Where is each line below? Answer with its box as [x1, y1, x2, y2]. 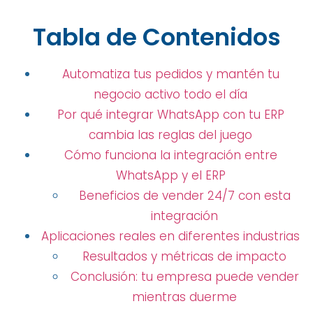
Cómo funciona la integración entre [64, 147, 277, 164]
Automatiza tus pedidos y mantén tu [61, 66, 279, 83]
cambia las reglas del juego [89, 126, 252, 144]
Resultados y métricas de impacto [82, 248, 286, 265]
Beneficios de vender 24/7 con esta [78, 187, 291, 205]
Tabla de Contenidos [32, 20, 281, 54]
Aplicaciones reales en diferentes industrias [41, 228, 300, 245]
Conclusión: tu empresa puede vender [70, 268, 299, 286]
